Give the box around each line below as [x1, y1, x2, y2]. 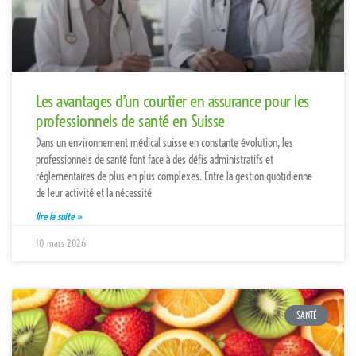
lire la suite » [36, 210, 82, 222]
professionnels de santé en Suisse [36, 110, 225, 131]
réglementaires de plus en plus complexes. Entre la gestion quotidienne [36, 168, 312, 184]
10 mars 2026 [36, 237, 86, 250]
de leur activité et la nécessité [36, 185, 152, 200]
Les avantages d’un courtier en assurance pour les [36, 90, 309, 111]
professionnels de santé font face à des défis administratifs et [36, 152, 273, 167]
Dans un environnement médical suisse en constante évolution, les [36, 135, 293, 150]
